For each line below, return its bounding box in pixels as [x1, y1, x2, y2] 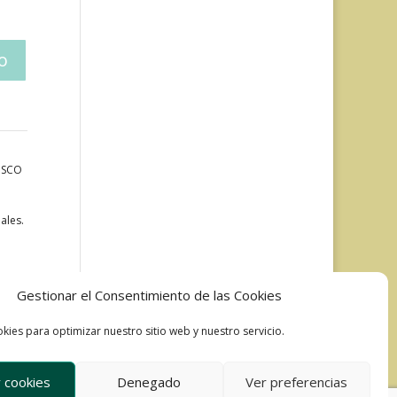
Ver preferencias [245, 372, 348, 391]
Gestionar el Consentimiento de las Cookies [17, 286, 282, 304]
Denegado [117, 372, 182, 391]
